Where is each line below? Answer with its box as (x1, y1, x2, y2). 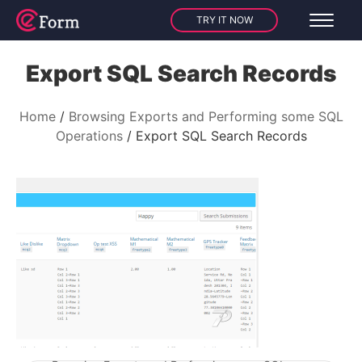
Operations (55, 128, 123, 144)
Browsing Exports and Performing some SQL (68, 108, 343, 124)
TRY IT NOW (196, 14, 253, 26)
